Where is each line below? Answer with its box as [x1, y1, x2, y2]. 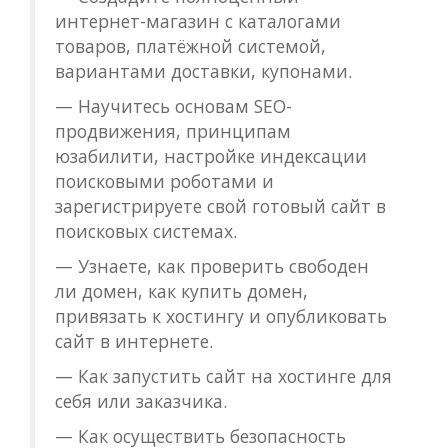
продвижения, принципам [55, 119, 291, 143]
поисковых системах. [55, 219, 237, 243]
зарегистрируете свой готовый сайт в [55, 194, 386, 218]
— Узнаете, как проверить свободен [55, 254, 369, 278]
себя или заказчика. [55, 389, 227, 413]
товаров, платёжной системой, [55, 34, 326, 58]
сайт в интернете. [55, 329, 213, 353]
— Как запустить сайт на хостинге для [55, 364, 392, 388]
